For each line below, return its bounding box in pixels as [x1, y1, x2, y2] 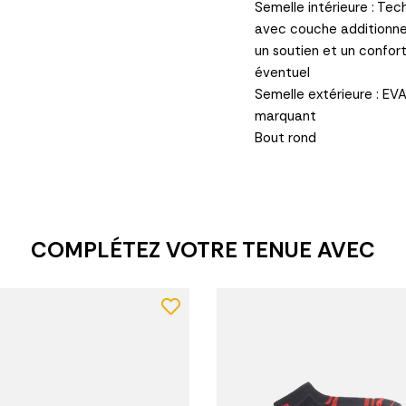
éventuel [254, 63, 310, 82]
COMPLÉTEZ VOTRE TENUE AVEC [31, 235, 375, 264]
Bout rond [254, 128, 316, 147]
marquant [254, 106, 316, 125]
